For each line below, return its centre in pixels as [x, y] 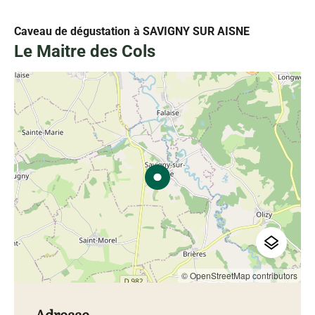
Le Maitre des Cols [85, 51]
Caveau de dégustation [72, 31]
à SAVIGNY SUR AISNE [192, 31]
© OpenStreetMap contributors [239, 275]
